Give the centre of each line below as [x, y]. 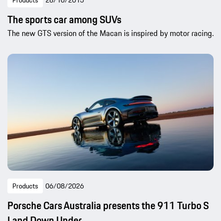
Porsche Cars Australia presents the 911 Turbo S [108, 205]
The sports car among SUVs [64, 20]
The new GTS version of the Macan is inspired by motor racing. [110, 33]
